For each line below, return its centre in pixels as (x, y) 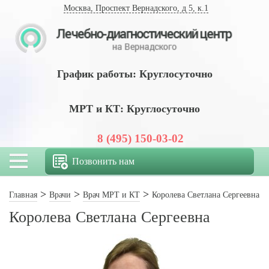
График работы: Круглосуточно (134, 74)
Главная (23, 195)
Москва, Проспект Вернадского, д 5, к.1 (136, 8)
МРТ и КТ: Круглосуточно (134, 108)
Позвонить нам (103, 161)
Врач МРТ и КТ (111, 195)
